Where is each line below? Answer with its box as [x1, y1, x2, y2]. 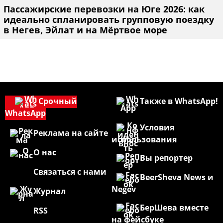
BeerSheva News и [140, 171, 214, 183]
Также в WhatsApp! [140, 95, 218, 107]
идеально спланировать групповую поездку [3, 13, 214, 25]
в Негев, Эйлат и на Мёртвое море [3, 23, 167, 36]
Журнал [33, 185, 66, 197]
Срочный [38, 95, 77, 107]
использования [111, 133, 177, 145]
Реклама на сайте [33, 127, 108, 138]
